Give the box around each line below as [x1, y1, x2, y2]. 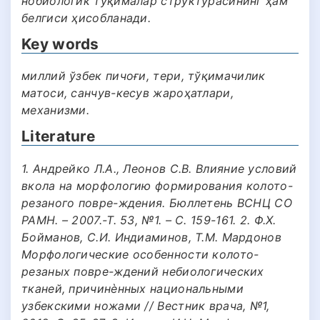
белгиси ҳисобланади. [21, 10, 151, 25]
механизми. [21, 103, 90, 118]
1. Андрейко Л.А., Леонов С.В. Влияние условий [21, 161, 297, 176]
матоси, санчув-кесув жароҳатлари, [21, 86, 234, 101]
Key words [21, 34, 99, 53]
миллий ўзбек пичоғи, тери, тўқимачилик [21, 69, 266, 84]
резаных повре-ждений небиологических [21, 264, 264, 279]
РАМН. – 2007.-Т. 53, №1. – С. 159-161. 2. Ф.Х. [21, 212, 276, 227]
